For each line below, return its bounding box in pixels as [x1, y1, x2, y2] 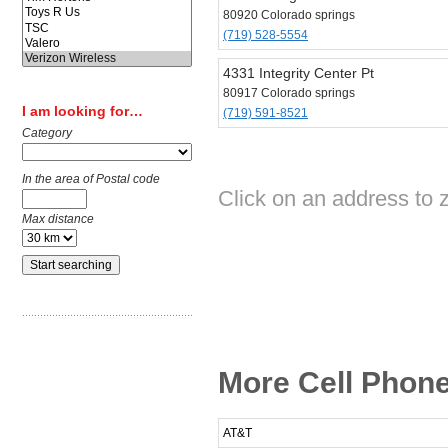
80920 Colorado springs [223, 8, 355, 22]
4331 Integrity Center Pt [223, 65, 374, 81]
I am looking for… [22, 103, 143, 120]
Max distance [22, 212, 94, 227]
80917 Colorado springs [223, 86, 355, 100]
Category [22, 126, 72, 141]
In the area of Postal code [22, 172, 160, 187]
